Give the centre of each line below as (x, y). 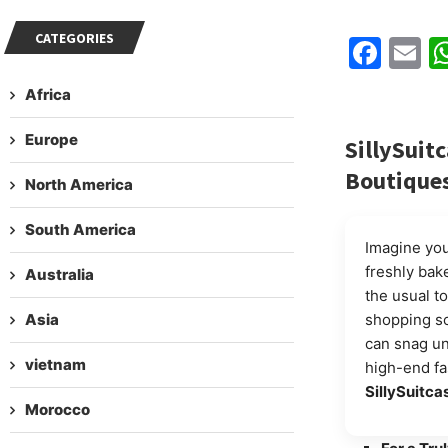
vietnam (55, 364)
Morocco (57, 409)
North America (79, 184)
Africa (48, 94)
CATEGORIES (74, 37)
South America (80, 229)
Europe (51, 139)
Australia (59, 274)
